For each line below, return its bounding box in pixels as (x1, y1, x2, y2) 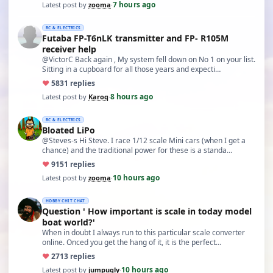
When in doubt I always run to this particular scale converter (42, 227, 245, 238)
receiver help (78, 43, 96, 55)
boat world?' (42, 216, 95, 228)
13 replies (60, 251, 95, 261)
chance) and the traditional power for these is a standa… (42, 145, 232, 155)
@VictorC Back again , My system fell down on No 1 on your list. (42, 54, 255, 65)
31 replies (60, 78, 95, 88)
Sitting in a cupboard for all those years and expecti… (42, 64, 221, 74)
